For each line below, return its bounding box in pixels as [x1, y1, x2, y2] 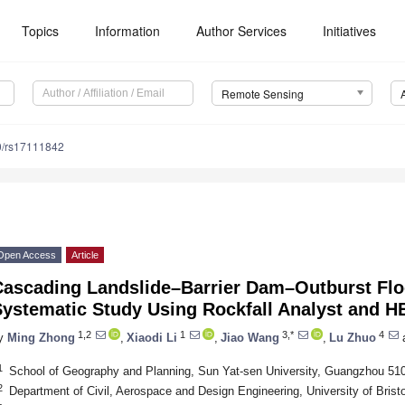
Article [71, 250, 99, 261]
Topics [22, 22, 60, 40]
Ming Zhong [7, 330, 75, 344]
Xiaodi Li [127, 330, 177, 344]
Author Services [196, 22, 287, 40]
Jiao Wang [221, 330, 279, 344]
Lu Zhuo [329, 330, 376, 344]
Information [95, 22, 161, 40]
